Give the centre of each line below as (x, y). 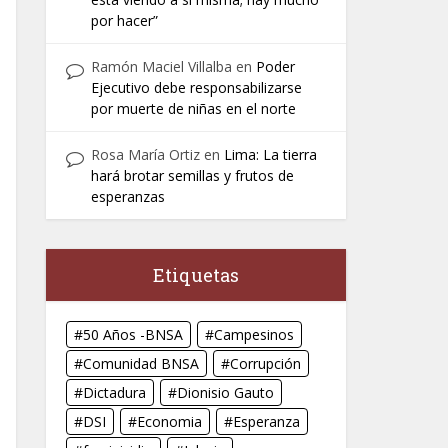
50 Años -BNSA (133, 334)
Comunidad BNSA (141, 363)
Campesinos (254, 334)
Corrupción (265, 363)
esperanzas (128, 196)
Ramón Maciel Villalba (161, 66)
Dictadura (114, 392)
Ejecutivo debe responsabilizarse (196, 87)
